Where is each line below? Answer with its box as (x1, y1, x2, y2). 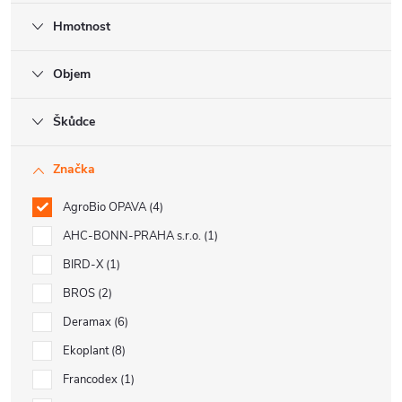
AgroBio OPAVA (63, 199, 149, 215)
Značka (53, 161, 95, 178)
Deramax (63, 314, 114, 330)
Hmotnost (53, 18, 110, 35)
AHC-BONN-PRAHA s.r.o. (63, 228, 204, 244)
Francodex (63, 371, 120, 388)
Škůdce (53, 113, 95, 130)
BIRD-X (63, 257, 106, 273)
